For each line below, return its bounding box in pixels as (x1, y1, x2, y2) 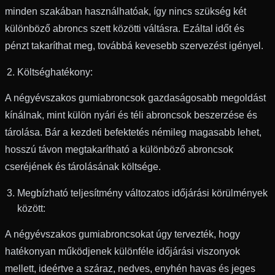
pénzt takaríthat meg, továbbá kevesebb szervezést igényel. (5, 40, 263, 51)
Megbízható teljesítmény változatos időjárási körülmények (17, 187, 268, 198)
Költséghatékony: (17, 66, 93, 77)
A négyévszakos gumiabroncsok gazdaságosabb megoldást (5, 92, 266, 103)
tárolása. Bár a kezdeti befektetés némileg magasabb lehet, (5, 126, 261, 137)
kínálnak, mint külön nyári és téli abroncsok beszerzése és (5, 109, 257, 120)
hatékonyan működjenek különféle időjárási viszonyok (5, 246, 240, 257)
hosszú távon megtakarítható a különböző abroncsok (5, 144, 233, 155)
